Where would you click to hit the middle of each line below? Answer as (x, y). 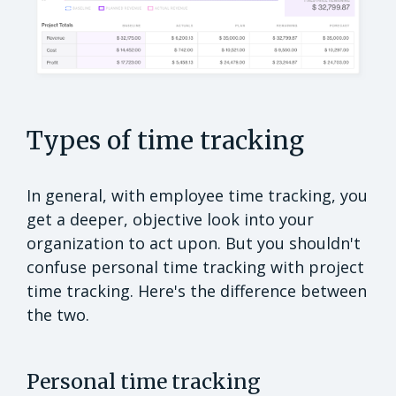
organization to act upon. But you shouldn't (194, 243)
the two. (60, 314)
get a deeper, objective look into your (170, 219)
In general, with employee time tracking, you (197, 195)
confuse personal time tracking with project (195, 267)
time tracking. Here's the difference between (197, 290)
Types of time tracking (165, 140)
